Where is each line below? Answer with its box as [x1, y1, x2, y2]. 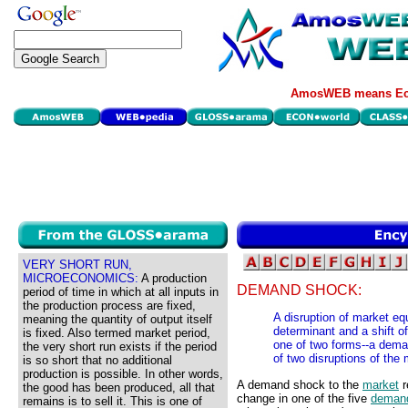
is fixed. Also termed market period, [23, 326, 210, 340]
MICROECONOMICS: [23, 271, 138, 285]
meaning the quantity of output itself [23, 312, 212, 326]
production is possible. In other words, [23, 367, 223, 381]
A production [138, 271, 207, 285]
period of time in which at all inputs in [23, 285, 219, 299]
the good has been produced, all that [23, 381, 215, 394]
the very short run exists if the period [23, 340, 217, 353]
